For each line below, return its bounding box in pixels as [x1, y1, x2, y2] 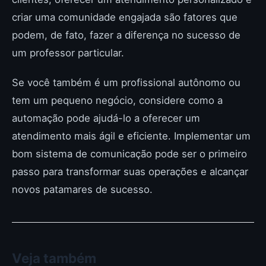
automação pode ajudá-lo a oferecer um [12, 112, 200, 124]
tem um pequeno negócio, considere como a [12, 94, 223, 106]
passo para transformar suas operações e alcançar [12, 166, 248, 178]
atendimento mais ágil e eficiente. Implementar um [12, 130, 251, 142]
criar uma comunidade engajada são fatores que [12, 11, 237, 23]
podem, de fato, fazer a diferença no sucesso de [12, 29, 240, 41]
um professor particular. [12, 47, 124, 59]
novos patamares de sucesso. [12, 183, 153, 195]
